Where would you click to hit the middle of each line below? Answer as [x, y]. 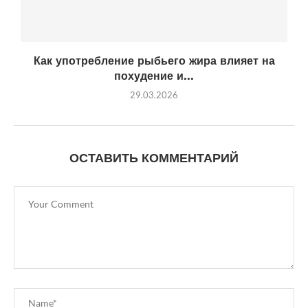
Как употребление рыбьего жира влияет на [154, 61]
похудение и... [154, 76]
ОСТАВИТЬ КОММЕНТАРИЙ [154, 158]
